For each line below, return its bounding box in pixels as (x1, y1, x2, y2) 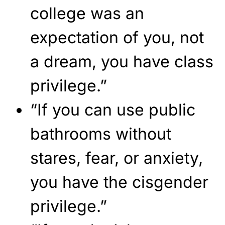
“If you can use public (30, 99, 195, 120)
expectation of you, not (30, 27, 204, 47)
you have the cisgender (30, 172, 208, 192)
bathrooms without (30, 124, 171, 144)
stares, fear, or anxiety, (30, 148, 203, 168)
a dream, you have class (30, 51, 213, 71)
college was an (30, 3, 144, 23)
